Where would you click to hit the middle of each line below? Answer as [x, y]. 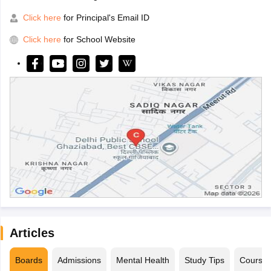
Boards [28, 260]
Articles [32, 233]
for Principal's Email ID [105, 18]
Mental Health [142, 260]
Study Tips [204, 260]
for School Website [99, 40]
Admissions [79, 260]
